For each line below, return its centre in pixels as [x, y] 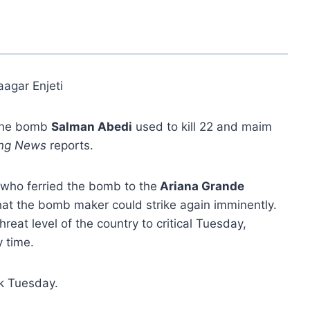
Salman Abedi [92, 126]
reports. [70, 145]
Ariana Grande [201, 186]
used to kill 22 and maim [202, 126]
